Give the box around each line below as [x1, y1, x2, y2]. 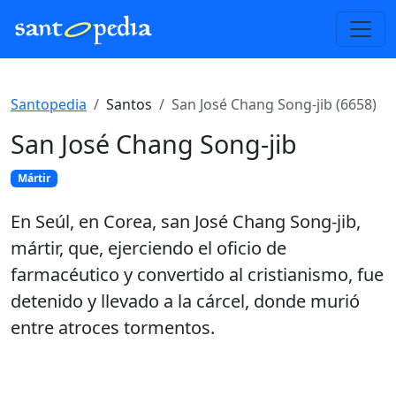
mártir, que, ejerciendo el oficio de [11, 236, 286, 261]
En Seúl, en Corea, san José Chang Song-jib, [11, 209, 361, 234]
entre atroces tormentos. [11, 316, 215, 340]
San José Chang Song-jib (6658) [171, 95, 377, 114]
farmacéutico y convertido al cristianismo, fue [11, 263, 384, 287]
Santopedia [11, 95, 87, 114]
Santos [106, 95, 152, 114]
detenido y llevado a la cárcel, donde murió [11, 289, 360, 314]
